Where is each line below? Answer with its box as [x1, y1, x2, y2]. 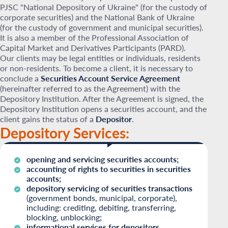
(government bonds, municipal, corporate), [26, 193, 177, 203]
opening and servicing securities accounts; [26, 154, 181, 164]
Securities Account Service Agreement [41, 73, 180, 83]
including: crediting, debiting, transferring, [26, 203, 176, 212]
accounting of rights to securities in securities [26, 164, 191, 174]
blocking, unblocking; [26, 212, 102, 222]
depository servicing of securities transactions [26, 183, 192, 193]
